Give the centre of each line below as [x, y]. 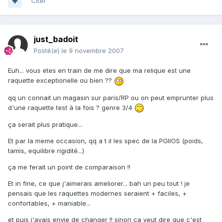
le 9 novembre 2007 [93, 51]
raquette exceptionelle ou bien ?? [61, 81]
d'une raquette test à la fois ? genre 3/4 [71, 107]
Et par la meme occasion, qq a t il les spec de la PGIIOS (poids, [106, 141]
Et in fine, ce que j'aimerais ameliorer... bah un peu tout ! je [99, 184]
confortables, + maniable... [49, 203]
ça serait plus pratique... [45, 125]
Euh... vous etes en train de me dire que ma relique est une [99, 71]
